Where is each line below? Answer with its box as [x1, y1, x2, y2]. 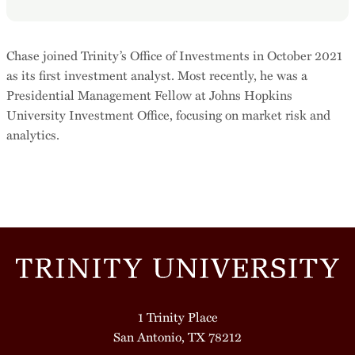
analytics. [6, 125, 59, 143]
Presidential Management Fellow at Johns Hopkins [6, 86, 292, 104]
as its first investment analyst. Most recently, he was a [6, 66, 307, 84]
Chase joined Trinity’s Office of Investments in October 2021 [6, 46, 342, 64]
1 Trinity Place [137, 307, 218, 326]
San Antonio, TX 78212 [113, 327, 242, 345]
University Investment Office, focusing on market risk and [6, 105, 330, 124]
